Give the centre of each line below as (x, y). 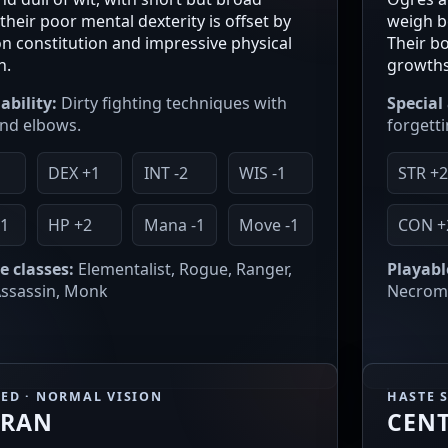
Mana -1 (174, 225)
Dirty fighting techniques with (172, 103)
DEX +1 (73, 173)
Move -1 (269, 225)
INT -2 (165, 173)
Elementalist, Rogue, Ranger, (183, 269)
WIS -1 (263, 173)
